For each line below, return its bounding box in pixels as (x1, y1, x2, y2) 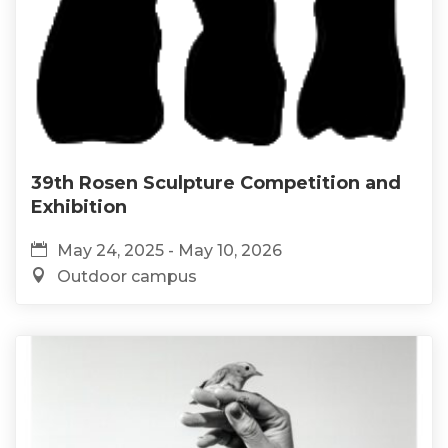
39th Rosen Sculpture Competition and (31, 171, 401, 194)
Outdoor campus (57, 266, 197, 286)
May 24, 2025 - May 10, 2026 (57, 240, 282, 260)
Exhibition (31, 195, 127, 218)
